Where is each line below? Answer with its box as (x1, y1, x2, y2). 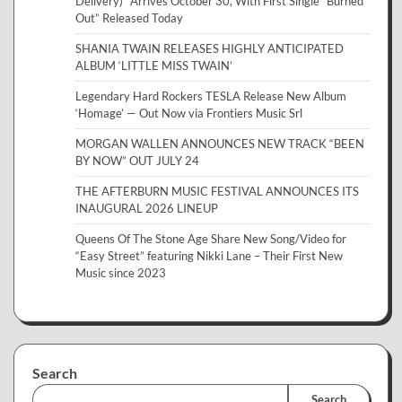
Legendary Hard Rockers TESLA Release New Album (75, 88, 346, 103)
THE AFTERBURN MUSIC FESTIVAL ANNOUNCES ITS (75, 183, 359, 198)
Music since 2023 (75, 265, 166, 280)
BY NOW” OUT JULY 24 (75, 153, 199, 168)
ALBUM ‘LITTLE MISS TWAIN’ (75, 57, 232, 73)
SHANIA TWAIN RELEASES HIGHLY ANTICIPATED (75, 40, 344, 56)
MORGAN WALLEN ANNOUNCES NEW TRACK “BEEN (75, 135, 364, 151)
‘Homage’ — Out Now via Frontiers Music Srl (75, 105, 302, 120)
